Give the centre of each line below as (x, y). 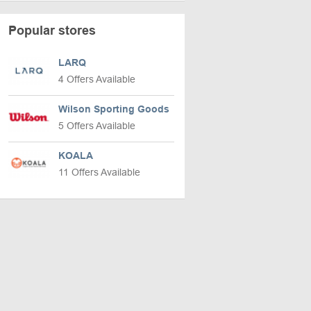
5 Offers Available (97, 126)
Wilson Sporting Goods (114, 109)
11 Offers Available (99, 172)
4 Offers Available (97, 79)
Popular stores (52, 31)
